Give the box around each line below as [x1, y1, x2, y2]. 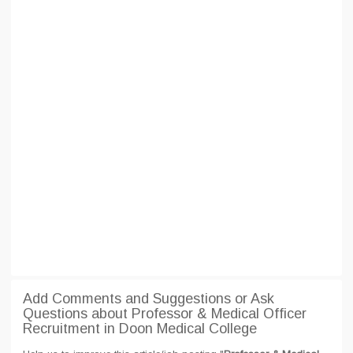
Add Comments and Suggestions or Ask [23, 291, 274, 307]
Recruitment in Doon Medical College [23, 321, 257, 336]
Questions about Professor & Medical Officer [23, 306, 307, 321]
